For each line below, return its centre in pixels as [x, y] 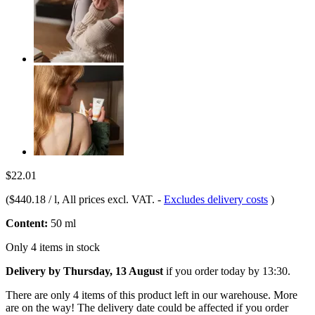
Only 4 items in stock [53, 247]
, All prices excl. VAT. [107, 199]
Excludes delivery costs [216, 199]
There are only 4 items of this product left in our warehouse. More [152, 295]
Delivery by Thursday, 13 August [84, 271]
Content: [27, 223]
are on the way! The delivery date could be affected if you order [147, 307]
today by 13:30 [254, 271]
